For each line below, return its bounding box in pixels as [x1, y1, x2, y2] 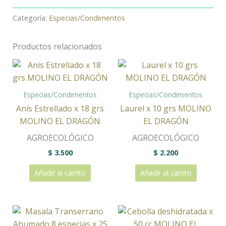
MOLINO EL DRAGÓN [20, 116, 101, 127]
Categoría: [12, 13, 49, 23]
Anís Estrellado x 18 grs [16, 103, 104, 115]
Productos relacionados [12, 41, 102, 52]
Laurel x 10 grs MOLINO [120, 103, 212, 115]
